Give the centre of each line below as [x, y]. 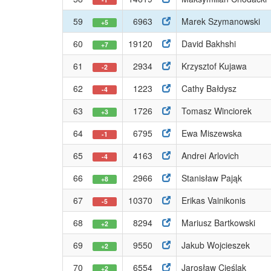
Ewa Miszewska [212, 133]
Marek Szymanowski [221, 21]
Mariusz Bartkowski [218, 223]
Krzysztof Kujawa [214, 66]
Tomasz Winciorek [217, 111]
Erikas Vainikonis [214, 200]
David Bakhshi [209, 44]
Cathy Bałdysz [209, 88]
